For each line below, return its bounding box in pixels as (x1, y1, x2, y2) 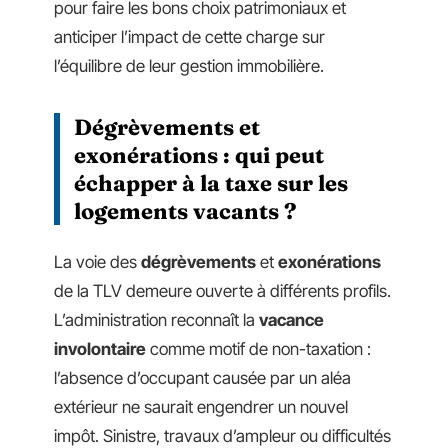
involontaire (54, 338, 146, 359)
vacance (259, 309, 324, 330)
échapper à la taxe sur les (74, 169, 348, 197)
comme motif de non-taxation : (146, 338, 371, 359)
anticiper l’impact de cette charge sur (54, 27, 325, 47)
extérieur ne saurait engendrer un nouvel (54, 396, 348, 417)
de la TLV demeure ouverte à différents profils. (54, 280, 391, 301)
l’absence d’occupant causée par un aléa (54, 367, 351, 388)
